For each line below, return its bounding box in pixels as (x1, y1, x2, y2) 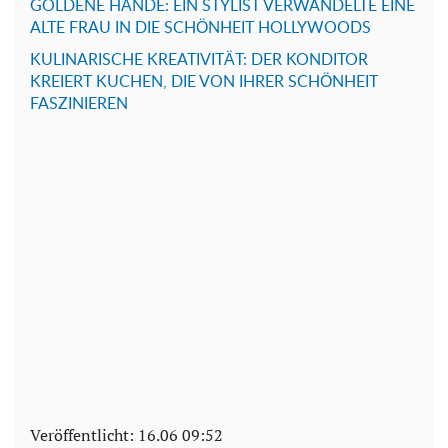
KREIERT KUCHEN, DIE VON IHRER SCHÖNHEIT (30, 74, 378, 91)
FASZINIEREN (30, 96, 128, 113)
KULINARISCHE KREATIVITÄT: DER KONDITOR (30, 52, 368, 69)
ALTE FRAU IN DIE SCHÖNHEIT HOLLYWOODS (30, 20, 371, 37)
